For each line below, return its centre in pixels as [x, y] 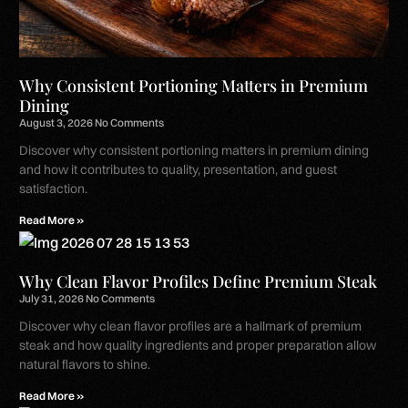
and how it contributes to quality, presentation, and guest [178, 169]
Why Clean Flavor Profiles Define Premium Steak [199, 281]
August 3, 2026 [57, 122]
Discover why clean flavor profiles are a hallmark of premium [191, 326]
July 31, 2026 [53, 298]
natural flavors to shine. [85, 364]
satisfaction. [54, 188]
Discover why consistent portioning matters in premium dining [194, 150]
